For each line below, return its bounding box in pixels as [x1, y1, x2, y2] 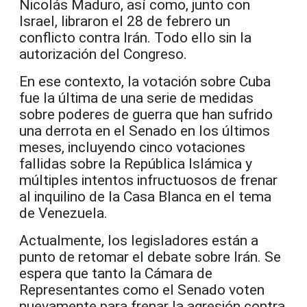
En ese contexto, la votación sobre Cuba [19, 73, 271, 90]
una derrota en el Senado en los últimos [19, 123, 270, 140]
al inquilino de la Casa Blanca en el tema [19, 188, 271, 206]
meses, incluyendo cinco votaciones [19, 139, 245, 156]
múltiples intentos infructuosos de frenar [19, 172, 278, 189]
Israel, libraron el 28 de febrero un [19, 13, 230, 30]
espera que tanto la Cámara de [19, 265, 212, 282]
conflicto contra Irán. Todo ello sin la [19, 29, 251, 47]
